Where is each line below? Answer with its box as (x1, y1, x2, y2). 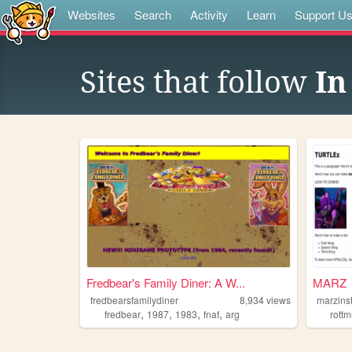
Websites (68, 6, 115, 23)
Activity (190, 6, 228, 23)
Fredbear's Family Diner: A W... (86, 274, 245, 291)
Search (134, 6, 171, 23)
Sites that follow (80, 65, 315, 100)
